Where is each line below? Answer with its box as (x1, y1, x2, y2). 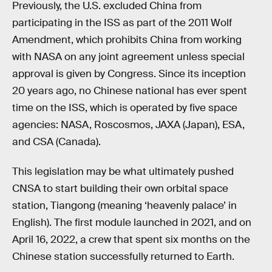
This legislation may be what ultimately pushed (12, 165, 234, 178)
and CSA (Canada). (12, 135, 101, 148)
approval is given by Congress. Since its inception (12, 67, 246, 80)
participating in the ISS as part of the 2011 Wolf (12, 16, 232, 29)
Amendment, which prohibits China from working (12, 33, 242, 46)
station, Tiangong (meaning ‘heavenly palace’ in (12, 199, 237, 212)
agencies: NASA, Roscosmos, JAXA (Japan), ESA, (12, 118, 245, 131)
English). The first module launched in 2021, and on (12, 216, 251, 229)
